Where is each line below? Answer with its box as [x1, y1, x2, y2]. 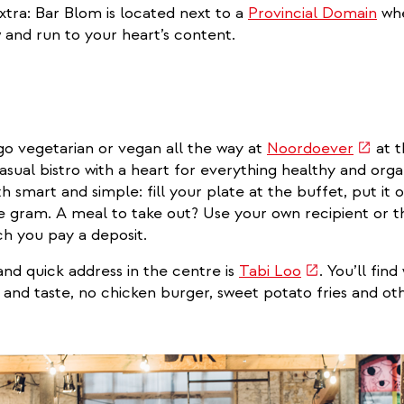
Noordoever [267, 137, 353, 159]
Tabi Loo [239, 260, 301, 281]
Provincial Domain [248, 2, 377, 23]
